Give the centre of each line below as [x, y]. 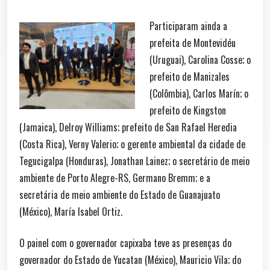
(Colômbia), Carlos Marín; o [199, 93]
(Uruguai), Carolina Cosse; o [200, 59]
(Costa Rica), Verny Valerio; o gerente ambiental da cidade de [132, 144]
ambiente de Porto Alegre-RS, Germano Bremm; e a [115, 177]
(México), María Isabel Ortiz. [71, 211]
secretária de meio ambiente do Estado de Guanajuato [120, 194]
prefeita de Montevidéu [193, 42]
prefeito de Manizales [190, 76]
